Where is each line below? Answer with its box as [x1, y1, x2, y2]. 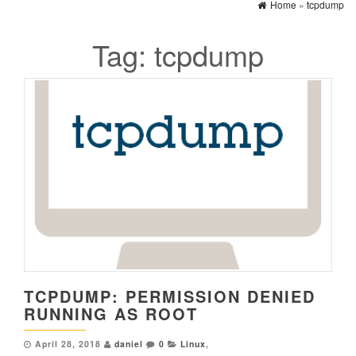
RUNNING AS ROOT [24, 302, 198, 326]
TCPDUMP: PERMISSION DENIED [24, 284, 315, 308]
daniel [114, 338, 143, 350]
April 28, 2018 [35, 338, 101, 350]
